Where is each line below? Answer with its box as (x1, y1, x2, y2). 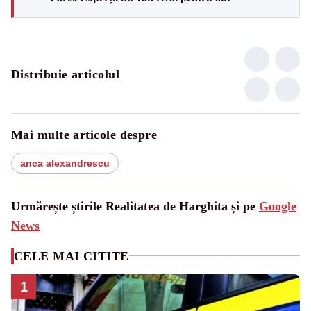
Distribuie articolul (11, 67, 119, 81)
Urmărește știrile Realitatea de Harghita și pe (11, 199, 259, 213)
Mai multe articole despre (11, 127, 158, 142)
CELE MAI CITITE (14, 249, 129, 263)
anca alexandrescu (20, 157, 110, 169)
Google (259, 199, 296, 213)
